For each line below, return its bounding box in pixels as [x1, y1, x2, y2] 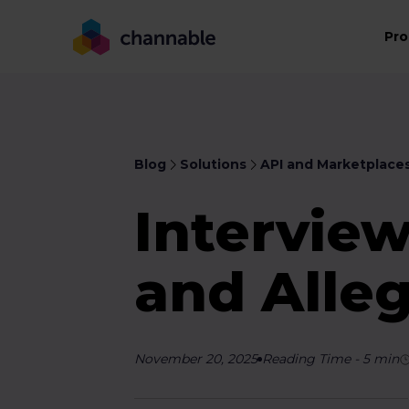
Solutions [180, 156, 247, 173]
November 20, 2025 [134, 351, 258, 367]
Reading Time [262, 351, 351, 367]
